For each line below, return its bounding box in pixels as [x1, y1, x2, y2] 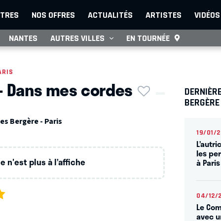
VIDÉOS [194, 10, 220, 20]
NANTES [9, 33, 37, 43]
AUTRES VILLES [50, 33, 105, 43]
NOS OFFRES [32, 10, 75, 20]
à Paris [196, 156, 220, 169]
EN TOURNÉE [126, 33, 170, 43]
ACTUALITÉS [88, 10, 133, 20]
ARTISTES [146, 10, 182, 20]
